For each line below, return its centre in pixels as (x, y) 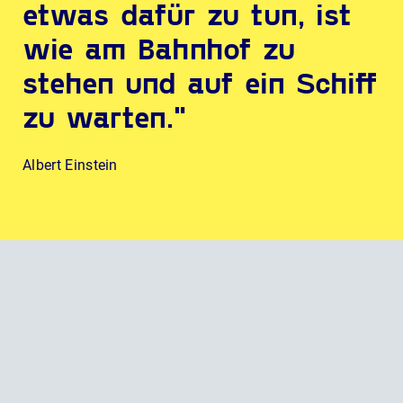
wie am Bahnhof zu (159, 48)
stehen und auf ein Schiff (200, 82)
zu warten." (104, 116)
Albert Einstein (70, 165)
